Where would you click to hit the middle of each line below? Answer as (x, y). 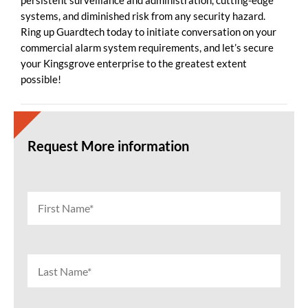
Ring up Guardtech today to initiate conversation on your (148, 32)
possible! (41, 79)
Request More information (108, 145)
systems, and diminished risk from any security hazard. (143, 16)
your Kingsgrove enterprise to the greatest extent (134, 64)
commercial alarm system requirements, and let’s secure (147, 48)
